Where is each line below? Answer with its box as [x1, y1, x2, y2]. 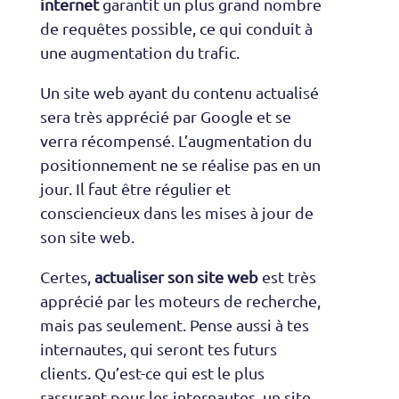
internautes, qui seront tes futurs [39, 339, 277, 359]
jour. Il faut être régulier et [39, 179, 231, 199]
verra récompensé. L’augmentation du [39, 131, 312, 151]
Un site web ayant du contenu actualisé [39, 83, 319, 102]
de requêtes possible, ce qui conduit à [39, 19, 313, 38]
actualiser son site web [94, 267, 258, 287]
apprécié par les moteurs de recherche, [39, 291, 321, 311]
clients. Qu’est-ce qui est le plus [39, 363, 265, 383]
